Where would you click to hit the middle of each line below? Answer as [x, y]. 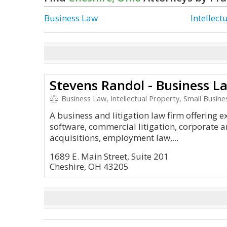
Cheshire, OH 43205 [89, 166]
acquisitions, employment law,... [114, 138]
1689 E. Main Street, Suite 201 [109, 156]
